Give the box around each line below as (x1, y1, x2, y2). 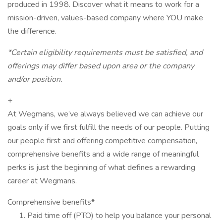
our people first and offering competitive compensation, (7, 135, 197, 146)
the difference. (7, 26, 56, 37)
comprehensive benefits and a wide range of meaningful (7, 149, 199, 160)
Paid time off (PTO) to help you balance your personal (27, 210, 211, 221)
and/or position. (7, 74, 62, 85)
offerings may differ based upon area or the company (7, 60, 194, 71)
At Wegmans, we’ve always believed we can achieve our (7, 109, 203, 119)
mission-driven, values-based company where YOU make (7, 12, 203, 23)
